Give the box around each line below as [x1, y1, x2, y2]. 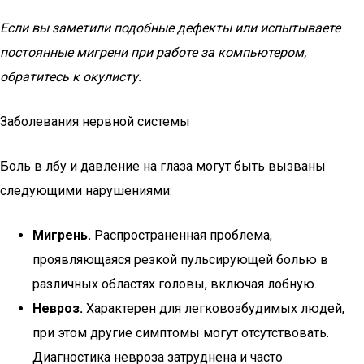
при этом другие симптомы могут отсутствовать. [32, 325, 329, 340]
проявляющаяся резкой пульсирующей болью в [32, 252, 328, 267]
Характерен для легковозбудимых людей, [83, 301, 344, 316]
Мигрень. [32, 227, 91, 243]
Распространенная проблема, [91, 227, 272, 243]
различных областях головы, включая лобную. [32, 276, 317, 292]
